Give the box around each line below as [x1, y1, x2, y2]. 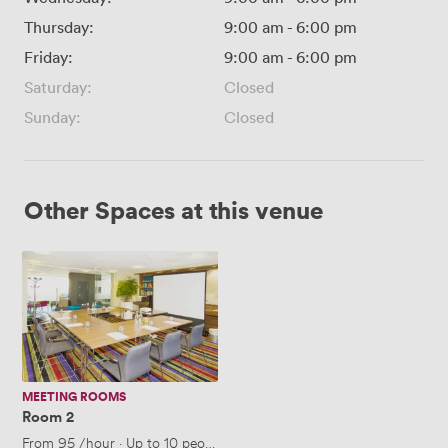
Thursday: [24, 16, 94, 37]
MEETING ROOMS [22, 386, 126, 406]
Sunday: [24, 106, 81, 127]
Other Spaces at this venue [24, 193, 323, 225]
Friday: [24, 46, 73, 67]
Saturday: [24, 76, 92, 97]
